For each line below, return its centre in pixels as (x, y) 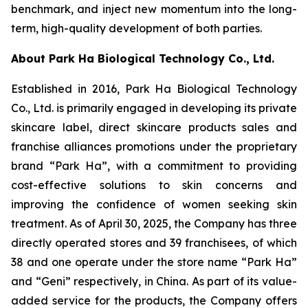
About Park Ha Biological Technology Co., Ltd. (143, 58)
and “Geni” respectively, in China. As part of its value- (154, 281)
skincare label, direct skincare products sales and (154, 127)
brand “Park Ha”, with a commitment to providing (154, 166)
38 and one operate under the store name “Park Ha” (154, 262)
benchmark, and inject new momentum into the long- (154, 9)
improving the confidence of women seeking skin (154, 204)
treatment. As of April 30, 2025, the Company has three (154, 223)
